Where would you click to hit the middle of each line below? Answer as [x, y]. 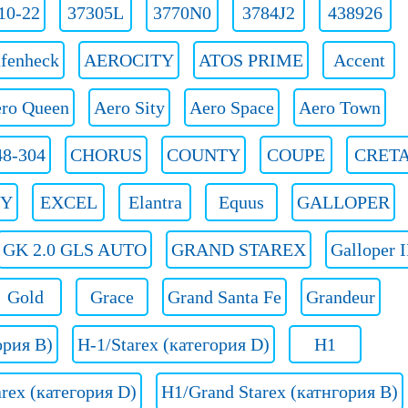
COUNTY [204, 155]
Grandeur [341, 297]
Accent [359, 60]
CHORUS [106, 155]
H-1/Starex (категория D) [173, 344]
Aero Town [340, 107]
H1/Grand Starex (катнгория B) [280, 392]
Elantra [155, 202]
